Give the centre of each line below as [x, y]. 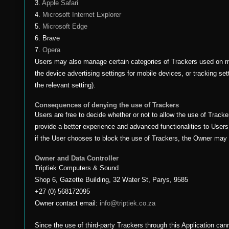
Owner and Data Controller [77, 158]
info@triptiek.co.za [128, 203]
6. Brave [47, 38]
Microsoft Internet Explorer [82, 15]
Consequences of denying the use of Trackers [107, 105]
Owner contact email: [67, 203]
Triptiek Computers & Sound [77, 168]
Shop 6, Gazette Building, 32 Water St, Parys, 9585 [111, 180]
